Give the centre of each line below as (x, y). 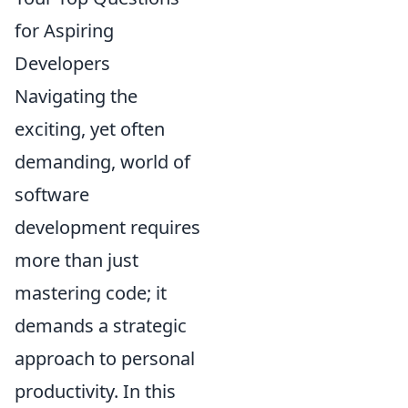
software (52, 194)
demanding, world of (102, 162)
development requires (107, 227)
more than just (76, 260)
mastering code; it (91, 293)
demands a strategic (101, 326)
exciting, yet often (90, 129)
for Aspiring (64, 31)
